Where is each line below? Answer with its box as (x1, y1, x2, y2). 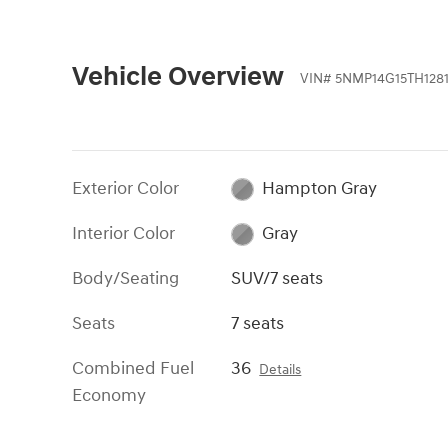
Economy (72, 383, 146, 407)
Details (259, 361, 302, 378)
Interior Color (72, 221, 175, 245)
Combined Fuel (72, 356, 194, 380)
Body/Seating (72, 266, 179, 290)
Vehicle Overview (72, 59, 284, 94)
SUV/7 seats (231, 266, 324, 290)
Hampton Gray (261, 176, 377, 200)
